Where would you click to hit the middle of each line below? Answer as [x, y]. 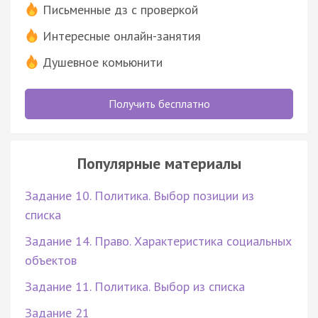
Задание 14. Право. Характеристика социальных [158, 241]
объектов [51, 260]
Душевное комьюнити [103, 62]
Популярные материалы [159, 163]
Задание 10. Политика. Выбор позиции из [139, 195]
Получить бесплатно [159, 103]
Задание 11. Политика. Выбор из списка [135, 286]
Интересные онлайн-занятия [122, 35]
